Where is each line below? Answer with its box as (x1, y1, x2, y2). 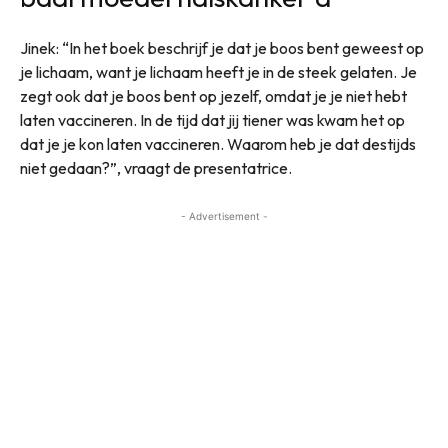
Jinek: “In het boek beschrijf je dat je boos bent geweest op (20, 37, 424, 58)
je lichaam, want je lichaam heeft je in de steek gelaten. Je (20, 61, 417, 82)
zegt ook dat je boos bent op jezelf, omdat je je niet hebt (20, 85, 407, 106)
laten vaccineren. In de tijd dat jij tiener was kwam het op (20, 109, 405, 130)
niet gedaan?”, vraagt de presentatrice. (20, 157, 292, 178)
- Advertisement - (180, 209, 268, 222)
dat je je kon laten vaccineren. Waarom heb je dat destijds (20, 133, 416, 154)
